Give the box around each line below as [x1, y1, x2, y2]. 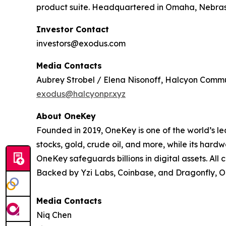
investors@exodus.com [36, 38, 126, 48]
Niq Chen [36, 210, 72, 220]
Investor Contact [36, 24, 109, 34]
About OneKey [36, 111, 96, 121]
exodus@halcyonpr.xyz [36, 89, 126, 99]
